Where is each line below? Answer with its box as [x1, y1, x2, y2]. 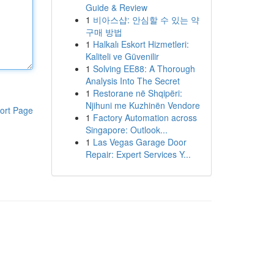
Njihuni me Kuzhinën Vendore [85, 99, 200, 111]
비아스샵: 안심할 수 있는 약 [92, 13, 199, 26]
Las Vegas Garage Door [92, 136, 187, 148]
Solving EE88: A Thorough [92, 62, 195, 75]
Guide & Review [85, 1, 147, 13]
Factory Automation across [92, 111, 197, 124]
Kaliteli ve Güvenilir [85, 50, 159, 62]
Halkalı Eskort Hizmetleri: [92, 38, 189, 50]
